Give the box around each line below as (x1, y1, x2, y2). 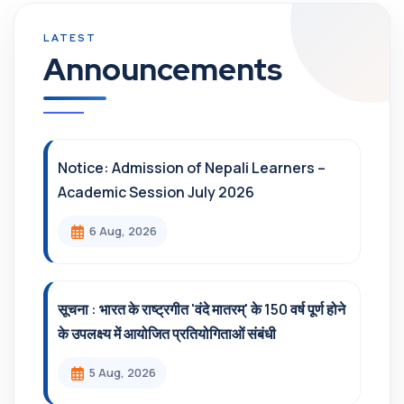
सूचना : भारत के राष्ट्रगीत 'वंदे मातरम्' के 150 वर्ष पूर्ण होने (58, 299, 345, 319)
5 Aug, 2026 (89, 364, 156, 381)
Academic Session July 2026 (58, 182, 254, 202)
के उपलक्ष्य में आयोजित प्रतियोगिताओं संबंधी (58, 324, 276, 344)
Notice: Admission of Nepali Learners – (58, 158, 326, 178)
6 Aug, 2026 (89, 223, 157, 239)
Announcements (43, 49, 282, 89)
